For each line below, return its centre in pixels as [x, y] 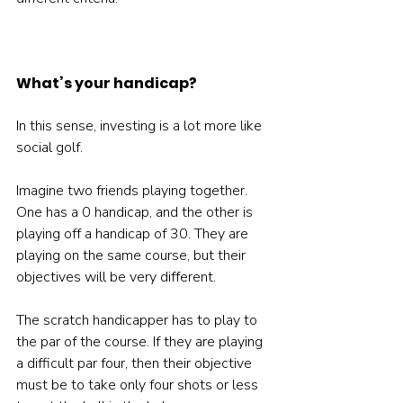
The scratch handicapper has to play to [139, 321]
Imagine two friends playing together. [134, 191]
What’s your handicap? [107, 84]
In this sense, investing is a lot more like [141, 126]
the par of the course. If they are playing [141, 342]
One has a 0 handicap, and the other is [136, 213]
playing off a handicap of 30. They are [134, 234]
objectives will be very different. [116, 278]
